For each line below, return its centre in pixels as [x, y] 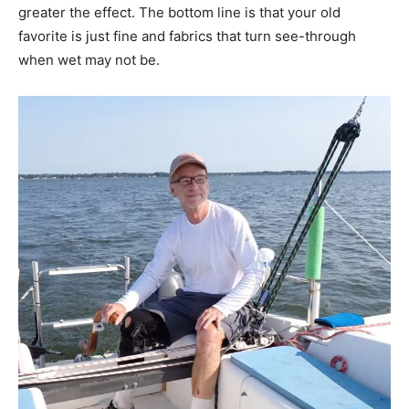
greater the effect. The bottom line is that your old [179, 12]
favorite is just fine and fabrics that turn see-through [187, 36]
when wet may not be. [89, 59]
